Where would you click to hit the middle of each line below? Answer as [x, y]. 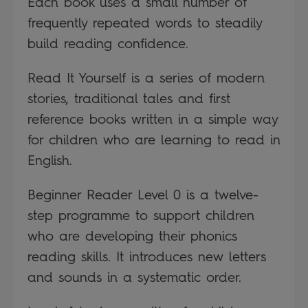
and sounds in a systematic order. [134, 277]
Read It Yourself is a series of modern [146, 77]
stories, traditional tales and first [129, 98]
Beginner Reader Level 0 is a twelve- [143, 194]
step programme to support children [141, 215]
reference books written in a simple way [153, 119]
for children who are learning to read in [154, 139]
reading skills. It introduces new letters [147, 256]
